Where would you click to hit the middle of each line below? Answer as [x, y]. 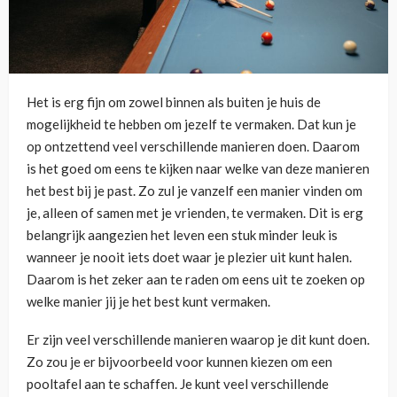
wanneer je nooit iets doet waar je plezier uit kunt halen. [189, 257]
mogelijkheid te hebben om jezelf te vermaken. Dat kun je [191, 124]
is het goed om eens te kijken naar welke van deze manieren [198, 168]
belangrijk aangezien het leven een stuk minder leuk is [182, 234]
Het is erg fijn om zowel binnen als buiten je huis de [174, 101]
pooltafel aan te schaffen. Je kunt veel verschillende [178, 383]
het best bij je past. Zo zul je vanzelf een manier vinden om [195, 190]
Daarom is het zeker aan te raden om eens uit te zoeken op [196, 279]
